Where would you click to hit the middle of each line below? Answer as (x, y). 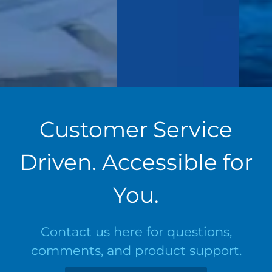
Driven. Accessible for (136, 162)
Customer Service (136, 130)
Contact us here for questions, (136, 232)
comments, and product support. (136, 251)
